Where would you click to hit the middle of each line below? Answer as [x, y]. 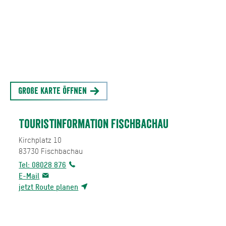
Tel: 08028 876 [43, 164]
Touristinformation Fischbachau [94, 124]
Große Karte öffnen [53, 91]
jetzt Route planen [49, 187]
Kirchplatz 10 [40, 140]
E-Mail [29, 176]
